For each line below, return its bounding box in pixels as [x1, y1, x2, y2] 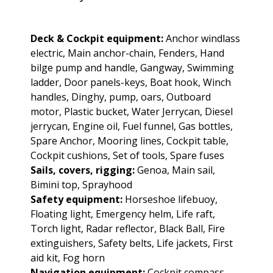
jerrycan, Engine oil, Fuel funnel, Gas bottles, [30, 119, 233, 133]
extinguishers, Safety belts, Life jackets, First [30, 236, 233, 250]
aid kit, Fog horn [30, 250, 105, 264]
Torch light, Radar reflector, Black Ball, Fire [30, 221, 225, 235]
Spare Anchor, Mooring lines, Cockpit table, [30, 133, 229, 147]
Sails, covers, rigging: [30, 163, 135, 177]
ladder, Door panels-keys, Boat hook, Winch [30, 75, 231, 89]
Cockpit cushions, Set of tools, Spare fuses [30, 148, 224, 162]
